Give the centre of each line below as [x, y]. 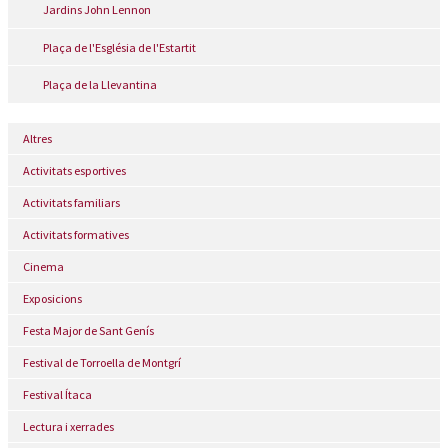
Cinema [43, 266]
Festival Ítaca [57, 394]
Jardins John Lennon [97, 10]
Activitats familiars [71, 202]
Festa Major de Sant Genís [88, 330]
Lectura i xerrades [68, 426]
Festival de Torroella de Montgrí [102, 362]
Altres [37, 138]
